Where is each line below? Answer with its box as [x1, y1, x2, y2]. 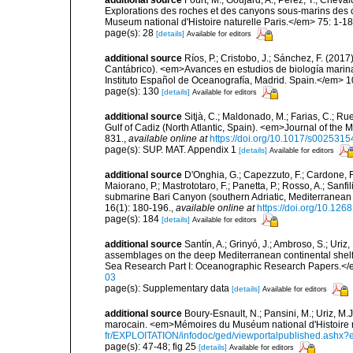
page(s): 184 [105, 214, 162, 225]
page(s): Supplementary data [105, 283, 232, 295]
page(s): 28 [105, 28, 156, 39]
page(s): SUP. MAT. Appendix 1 [105, 144, 239, 156]
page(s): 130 [105, 86, 162, 98]
